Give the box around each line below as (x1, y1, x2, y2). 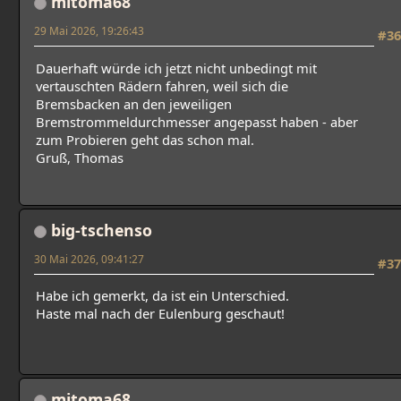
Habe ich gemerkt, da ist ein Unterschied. (36, 286, 289, 305)
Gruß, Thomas (36, 148, 124, 166)
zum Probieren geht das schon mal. (36, 130, 254, 149)
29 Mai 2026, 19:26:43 (34, 23, 144, 38)
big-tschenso (51, 218, 152, 241)
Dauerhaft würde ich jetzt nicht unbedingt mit (36, 58, 317, 77)
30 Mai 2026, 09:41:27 (34, 251, 144, 266)
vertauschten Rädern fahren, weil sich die (36, 76, 288, 95)
